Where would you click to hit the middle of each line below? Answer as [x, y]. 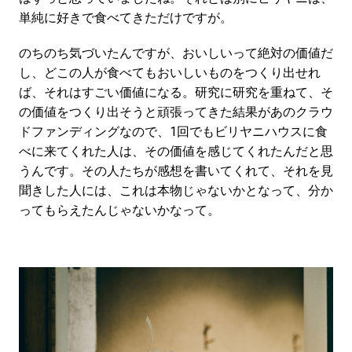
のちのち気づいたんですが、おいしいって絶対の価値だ [176, 53]
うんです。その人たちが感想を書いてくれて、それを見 [176, 170]
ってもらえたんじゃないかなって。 [119, 210]
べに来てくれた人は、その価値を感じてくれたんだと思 [176, 151]
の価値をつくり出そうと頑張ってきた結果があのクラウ [176, 112]
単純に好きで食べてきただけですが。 [125, 17]
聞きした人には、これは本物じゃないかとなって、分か [176, 190]
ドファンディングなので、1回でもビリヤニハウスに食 [173, 131]
